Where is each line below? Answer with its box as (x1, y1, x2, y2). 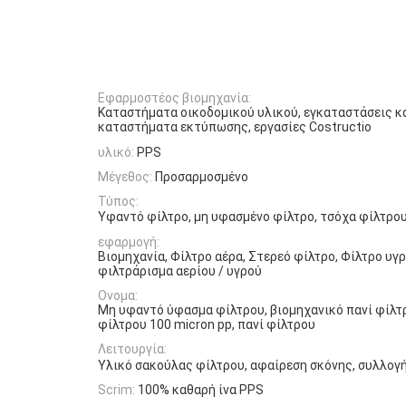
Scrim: (98, 382, 135, 397)
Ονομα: (98, 288, 138, 304)
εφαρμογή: (98, 234, 159, 249)
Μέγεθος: (98, 169, 152, 184)
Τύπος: (98, 194, 139, 209)
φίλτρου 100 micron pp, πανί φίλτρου (98, 317, 315, 333)
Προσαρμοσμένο (155, 169, 248, 184)
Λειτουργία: (98, 342, 167, 357)
